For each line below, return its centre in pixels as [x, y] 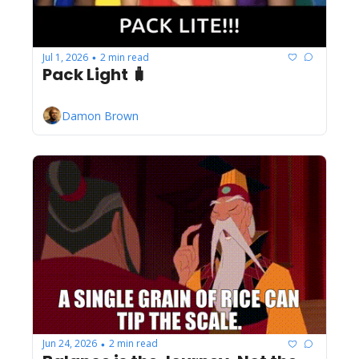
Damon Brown [100, 115]
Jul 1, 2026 [65, 57]
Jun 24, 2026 [70, 344]
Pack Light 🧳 [95, 75]
